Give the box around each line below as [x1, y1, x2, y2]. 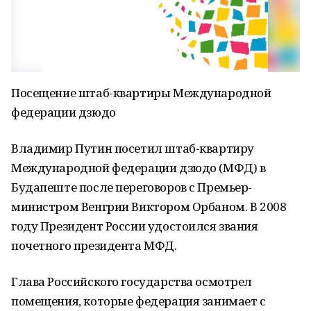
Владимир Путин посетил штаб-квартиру [11, 140, 254, 156]
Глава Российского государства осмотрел [11, 274, 253, 289]
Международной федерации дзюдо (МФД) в [11, 160, 266, 176]
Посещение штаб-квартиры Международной [11, 85, 271, 101]
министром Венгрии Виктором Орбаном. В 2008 [11, 199, 287, 215]
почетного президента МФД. [11, 237, 177, 253]
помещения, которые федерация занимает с [11, 293, 266, 309]
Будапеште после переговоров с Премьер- [11, 179, 253, 195]
